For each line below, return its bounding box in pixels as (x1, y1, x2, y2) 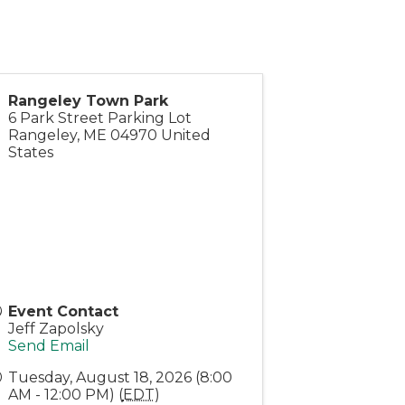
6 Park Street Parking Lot (7, 109, 192, 127)
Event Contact (7, 303, 118, 321)
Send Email (7, 337, 89, 355)
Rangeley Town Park (7, 92, 168, 110)
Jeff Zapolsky (7, 320, 104, 338)
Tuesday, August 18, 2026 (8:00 (7, 369, 232, 387)
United (160, 127, 211, 145)
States (7, 144, 53, 162)
